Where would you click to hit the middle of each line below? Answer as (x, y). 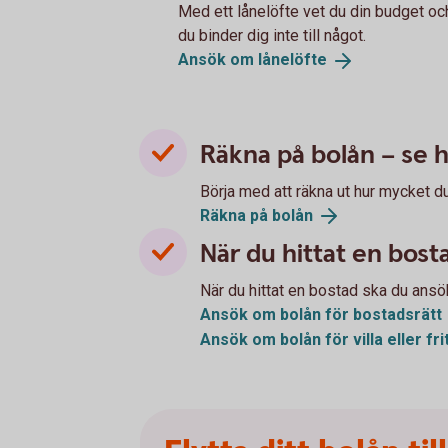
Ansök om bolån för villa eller (313, 340)
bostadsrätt (397, 315)
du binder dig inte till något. (272, 35)
